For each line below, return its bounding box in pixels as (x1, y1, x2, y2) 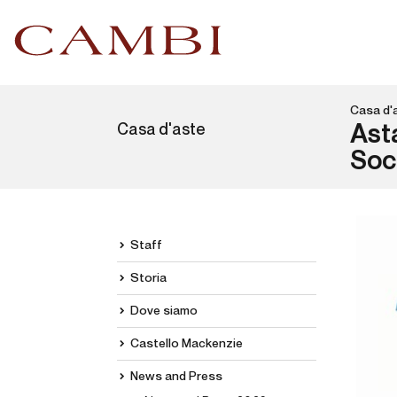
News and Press (130, 370, 222, 383)
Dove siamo (130, 305, 198, 317)
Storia (130, 272, 167, 284)
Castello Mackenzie (130, 338, 243, 350)
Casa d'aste (117, 122, 206, 138)
